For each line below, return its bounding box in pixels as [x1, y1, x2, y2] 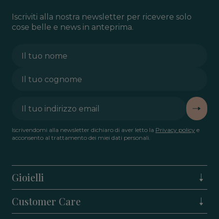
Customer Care [12, 195, 81, 208]
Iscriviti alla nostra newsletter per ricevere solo [12, 12, 192, 22]
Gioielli [12, 171, 44, 184]
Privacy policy [155, 126, 195, 134]
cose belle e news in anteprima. [12, 22, 133, 32]
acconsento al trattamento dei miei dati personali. [12, 134, 151, 142]
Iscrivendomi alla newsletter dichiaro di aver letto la [12, 126, 155, 134]
